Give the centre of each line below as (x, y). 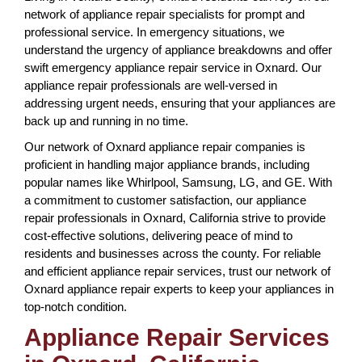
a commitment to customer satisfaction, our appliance (165, 200)
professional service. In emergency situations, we (154, 32)
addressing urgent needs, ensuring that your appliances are (180, 103)
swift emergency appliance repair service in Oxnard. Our (173, 67)
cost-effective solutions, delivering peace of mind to (158, 235)
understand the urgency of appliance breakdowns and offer (178, 49)
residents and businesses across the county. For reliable (173, 253)
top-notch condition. (76, 306)
